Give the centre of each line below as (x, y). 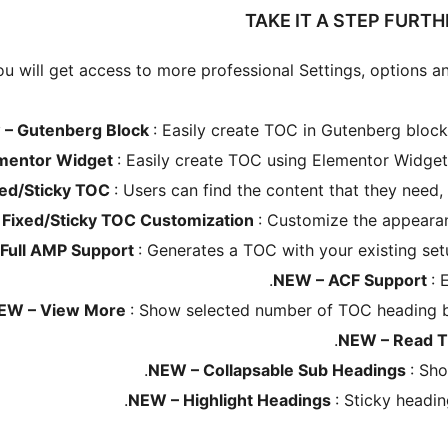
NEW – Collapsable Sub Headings (279, 369)
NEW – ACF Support (352, 279)
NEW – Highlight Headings (231, 399)
